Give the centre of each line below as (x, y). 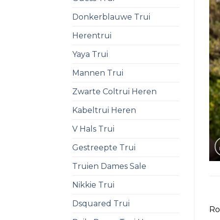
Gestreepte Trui (104, 147)
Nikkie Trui (93, 185)
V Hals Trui (93, 129)
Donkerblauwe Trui (111, 17)
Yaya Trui (90, 54)
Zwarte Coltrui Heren (114, 91)
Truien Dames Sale (109, 166)
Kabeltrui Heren (104, 110)
